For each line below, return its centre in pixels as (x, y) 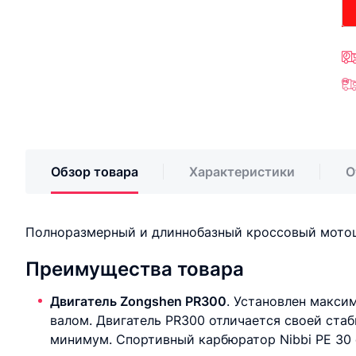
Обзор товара (95, 172)
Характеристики (242, 172)
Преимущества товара (135, 269)
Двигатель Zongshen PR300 (138, 301)
